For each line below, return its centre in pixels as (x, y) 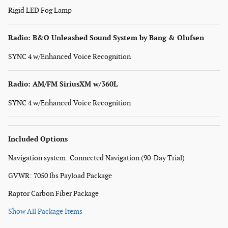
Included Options (38, 139)
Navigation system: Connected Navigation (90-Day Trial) (96, 158)
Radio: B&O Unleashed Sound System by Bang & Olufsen (106, 38)
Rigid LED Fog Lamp (40, 11)
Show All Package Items (45, 212)
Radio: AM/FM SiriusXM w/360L (63, 84)
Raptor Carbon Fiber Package (53, 194)
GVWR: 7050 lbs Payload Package (60, 176)
